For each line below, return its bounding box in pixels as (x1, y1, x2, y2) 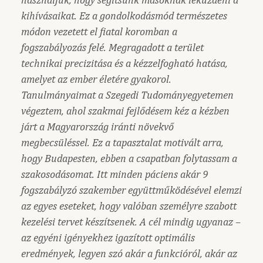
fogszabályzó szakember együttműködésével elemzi (21, 184, 242, 196)
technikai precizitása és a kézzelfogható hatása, (21, 57, 228, 69)
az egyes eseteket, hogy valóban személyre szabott (21, 200, 237, 212)
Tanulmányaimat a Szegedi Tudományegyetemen (21, 89, 234, 101)
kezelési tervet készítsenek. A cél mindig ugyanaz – (21, 215, 241, 228)
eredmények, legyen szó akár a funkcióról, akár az (21, 247, 237, 259)
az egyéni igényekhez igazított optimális (21, 231, 195, 244)
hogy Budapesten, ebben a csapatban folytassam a (21, 152, 237, 164)
